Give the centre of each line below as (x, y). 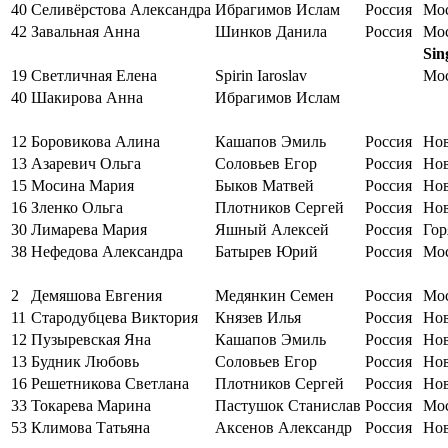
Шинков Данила (271, 31)
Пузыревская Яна (91, 339)
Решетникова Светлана (110, 383)
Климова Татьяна (90, 427)
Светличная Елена (94, 75)
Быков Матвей (264, 185)
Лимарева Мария (89, 229)
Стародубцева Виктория (114, 317)
